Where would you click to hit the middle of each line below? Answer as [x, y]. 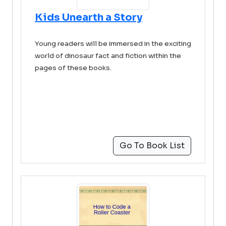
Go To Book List [152, 146]
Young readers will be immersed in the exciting [113, 44]
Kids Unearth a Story [89, 17]
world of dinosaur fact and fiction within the [108, 56]
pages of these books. [74, 68]
